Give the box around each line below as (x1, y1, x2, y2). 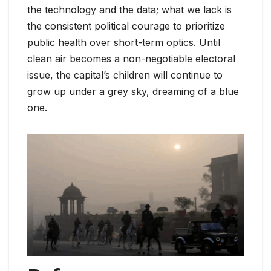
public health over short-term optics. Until (27, 36, 220, 48)
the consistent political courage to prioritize (27, 19, 225, 32)
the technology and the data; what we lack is (27, 3, 232, 16)
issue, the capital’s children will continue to (27, 68, 223, 81)
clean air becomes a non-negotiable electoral (27, 52, 235, 65)
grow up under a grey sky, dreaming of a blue (27, 85, 239, 97)
